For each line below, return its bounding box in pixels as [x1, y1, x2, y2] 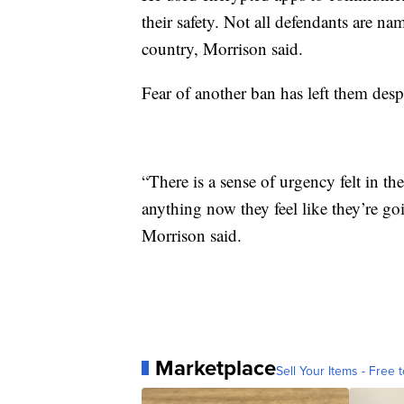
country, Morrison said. [142, 37, 303, 60]
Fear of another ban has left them [142, 81, 368, 104]
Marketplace [155, 352, 276, 384]
